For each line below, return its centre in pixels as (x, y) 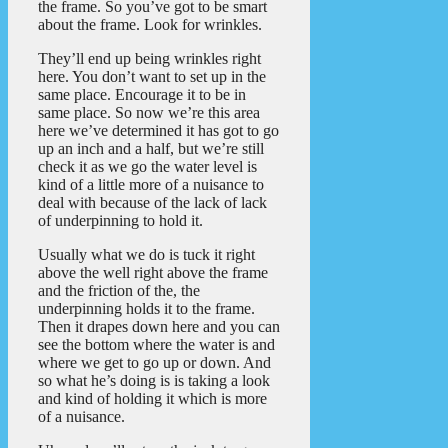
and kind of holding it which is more (152, 399)
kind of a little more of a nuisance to (151, 185)
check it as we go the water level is (147, 167)
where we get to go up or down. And (154, 363)
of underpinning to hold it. (120, 221)
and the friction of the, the (119, 291)
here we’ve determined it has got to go (158, 131)
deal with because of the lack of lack (152, 203)
